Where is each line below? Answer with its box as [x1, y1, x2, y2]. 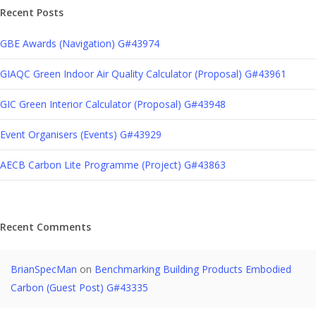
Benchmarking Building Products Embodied [95, 262, 291, 276]
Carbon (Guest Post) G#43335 [11, 281, 148, 294]
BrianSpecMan [11, 262, 77, 276]
